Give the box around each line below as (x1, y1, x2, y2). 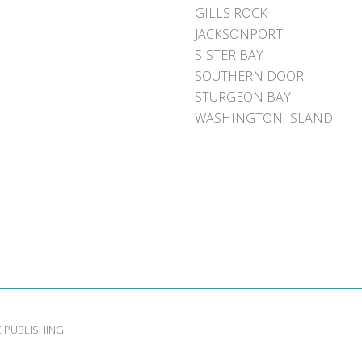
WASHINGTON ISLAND (194, 109, 333, 127)
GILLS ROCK (194, 4, 267, 22)
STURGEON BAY (194, 88, 291, 106)
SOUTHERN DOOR (194, 67, 304, 85)
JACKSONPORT (194, 25, 283, 43)
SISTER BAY (194, 46, 263, 64)
